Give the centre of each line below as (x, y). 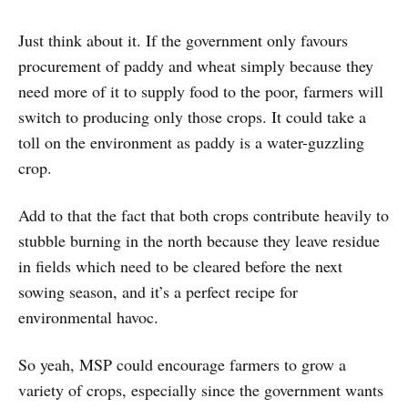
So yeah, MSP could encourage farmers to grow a (182, 365)
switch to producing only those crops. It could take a (192, 117)
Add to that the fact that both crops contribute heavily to (204, 215)
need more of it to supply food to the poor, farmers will (201, 92)
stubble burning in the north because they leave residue (199, 241)
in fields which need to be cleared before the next (180, 266)
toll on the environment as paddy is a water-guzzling (191, 143)
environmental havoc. (88, 317)
